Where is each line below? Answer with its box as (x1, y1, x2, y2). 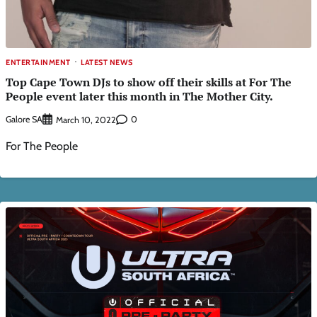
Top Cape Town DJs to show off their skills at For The (6, 74, 292, 91)
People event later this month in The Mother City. (6, 88, 273, 105)
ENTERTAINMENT (6, 57, 71, 67)
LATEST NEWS (81, 57, 133, 67)
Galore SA (6, 114, 42, 125)
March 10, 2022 (56, 114, 116, 125)
